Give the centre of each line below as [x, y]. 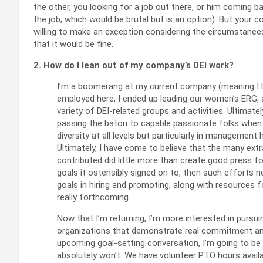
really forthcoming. [94, 197]
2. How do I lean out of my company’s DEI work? [134, 65]
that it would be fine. [73, 44]
